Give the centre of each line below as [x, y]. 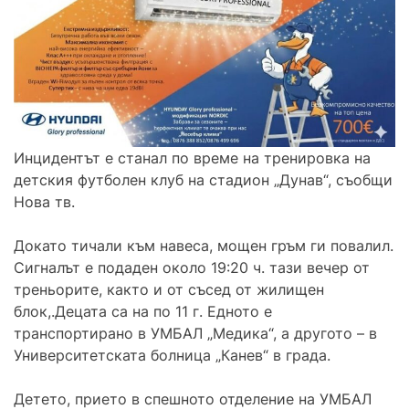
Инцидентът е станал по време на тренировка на [192, 157]
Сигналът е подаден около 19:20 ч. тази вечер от [192, 267]
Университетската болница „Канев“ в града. [172, 355]
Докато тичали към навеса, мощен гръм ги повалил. [204, 245]
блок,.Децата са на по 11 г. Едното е [143, 311]
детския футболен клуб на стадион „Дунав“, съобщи [203, 179]
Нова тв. [44, 201]
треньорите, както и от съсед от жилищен [169, 289]
